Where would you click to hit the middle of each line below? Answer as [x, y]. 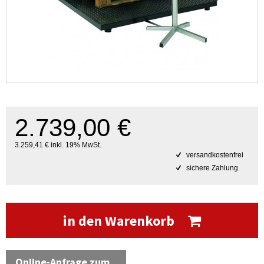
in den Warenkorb [120, 221]
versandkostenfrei [214, 155]
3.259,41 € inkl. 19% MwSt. [58, 145]
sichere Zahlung [211, 168]
